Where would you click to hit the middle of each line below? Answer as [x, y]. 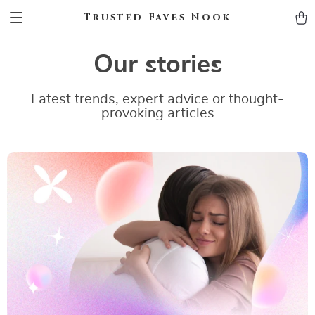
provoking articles [157, 113]
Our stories [157, 65]
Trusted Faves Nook [157, 17]
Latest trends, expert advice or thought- [157, 99]
